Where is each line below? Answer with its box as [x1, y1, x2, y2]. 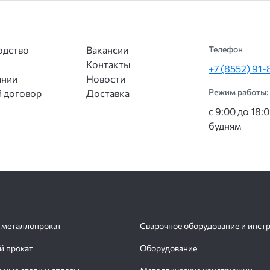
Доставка [86, 87, 130, 99]
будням [209, 120, 242, 131]
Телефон [209, 44, 243, 54]
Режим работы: [209, 87, 269, 97]
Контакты [86, 58, 131, 70]
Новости [86, 73, 125, 84]
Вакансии [86, 44, 128, 55]
